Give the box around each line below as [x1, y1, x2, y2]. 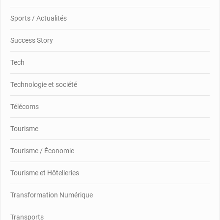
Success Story [10, 36, 53, 44]
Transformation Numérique [10, 191, 93, 199]
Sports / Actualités [10, 14, 67, 22]
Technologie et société [10, 80, 77, 88]
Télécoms [10, 102, 39, 110]
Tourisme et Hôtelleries [10, 168, 79, 177]
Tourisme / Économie [10, 146, 74, 155]
